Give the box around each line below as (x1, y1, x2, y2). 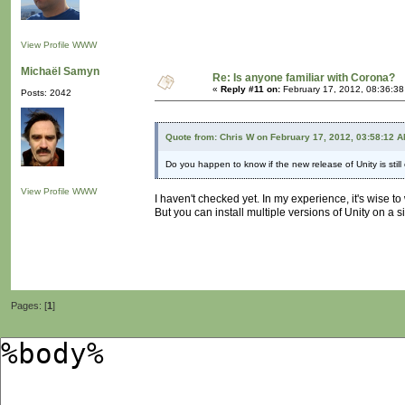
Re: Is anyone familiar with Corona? (212, 71, 395, 85)
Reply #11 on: (221, 84, 280, 95)
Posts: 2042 (21, 88, 71, 99)
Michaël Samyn (21, 65, 99, 79)
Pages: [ (11, 300, 47, 312)
